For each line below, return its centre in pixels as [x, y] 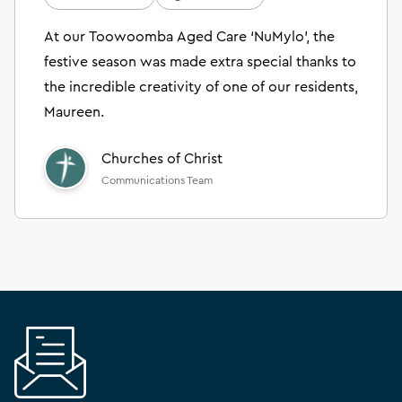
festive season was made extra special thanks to [200, 61]
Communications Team [157, 180]
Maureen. [74, 112]
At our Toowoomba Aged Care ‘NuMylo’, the [189, 36]
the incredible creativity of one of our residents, [201, 87]
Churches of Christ [162, 158]
